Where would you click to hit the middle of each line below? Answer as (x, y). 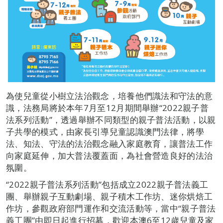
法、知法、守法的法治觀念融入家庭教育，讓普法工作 (110, 144)
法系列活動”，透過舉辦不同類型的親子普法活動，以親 (111, 120)
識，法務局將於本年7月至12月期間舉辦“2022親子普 (108, 108)
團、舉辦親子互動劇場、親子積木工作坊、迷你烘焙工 (110, 196)
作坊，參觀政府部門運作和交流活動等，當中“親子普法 (111, 208)
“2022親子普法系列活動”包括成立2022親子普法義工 (107, 184)
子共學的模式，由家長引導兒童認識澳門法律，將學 (105, 132)
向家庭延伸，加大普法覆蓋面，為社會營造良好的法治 (110, 156)
